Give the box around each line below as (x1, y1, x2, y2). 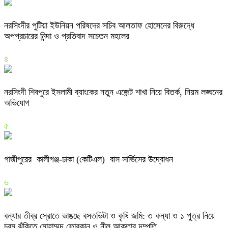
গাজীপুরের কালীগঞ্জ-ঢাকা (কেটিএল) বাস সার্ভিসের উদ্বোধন (4, 154, 173, 165)
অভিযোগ (4, 98, 30, 108)
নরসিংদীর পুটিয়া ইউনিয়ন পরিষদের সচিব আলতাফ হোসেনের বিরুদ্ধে (4, 20, 194, 31)
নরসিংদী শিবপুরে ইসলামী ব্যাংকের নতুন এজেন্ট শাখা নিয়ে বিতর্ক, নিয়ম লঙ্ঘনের (4, 87, 222, 98)
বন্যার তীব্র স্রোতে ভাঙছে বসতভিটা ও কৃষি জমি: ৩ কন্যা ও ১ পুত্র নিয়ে (4, 211, 215, 221)
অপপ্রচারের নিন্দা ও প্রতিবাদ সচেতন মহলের (4, 31, 129, 41)
